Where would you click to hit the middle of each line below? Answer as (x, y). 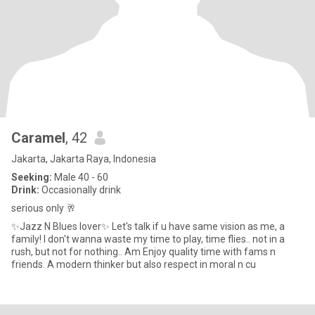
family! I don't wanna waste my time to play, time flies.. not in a (148, 239)
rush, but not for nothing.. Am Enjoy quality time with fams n (143, 252)
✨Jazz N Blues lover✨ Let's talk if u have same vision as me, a (148, 226)
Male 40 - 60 (80, 177)
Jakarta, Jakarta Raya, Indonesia (84, 159)
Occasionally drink (80, 190)
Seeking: (32, 177)
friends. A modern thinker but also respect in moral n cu (251, 264)
